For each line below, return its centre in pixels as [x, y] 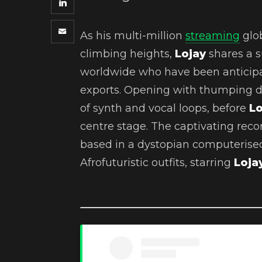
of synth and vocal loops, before [165, 108]
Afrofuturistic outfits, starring [157, 163]
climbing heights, [127, 54]
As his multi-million [133, 36]
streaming [213, 36]
